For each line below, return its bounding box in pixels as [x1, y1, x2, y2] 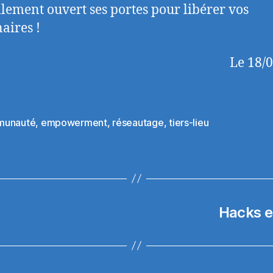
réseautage [112, 116, 164, 129]
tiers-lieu [169, 116, 209, 129]
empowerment [40, 116, 107, 129]
